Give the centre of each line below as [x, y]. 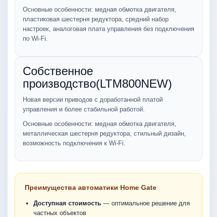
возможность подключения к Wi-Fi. [74, 143]
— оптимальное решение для [146, 203]
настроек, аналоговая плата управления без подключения [108, 29]
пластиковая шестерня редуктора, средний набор [96, 19]
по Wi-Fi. [35, 39]
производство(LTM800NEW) [97, 84]
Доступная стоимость [67, 203]
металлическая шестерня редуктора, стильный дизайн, [104, 133]
